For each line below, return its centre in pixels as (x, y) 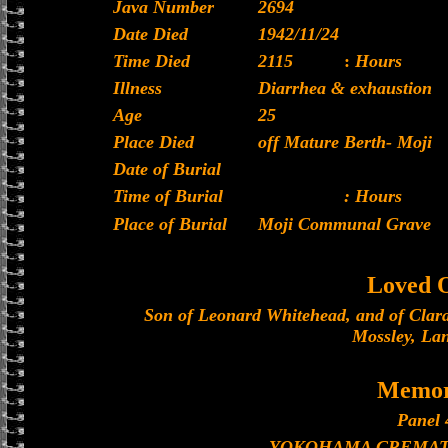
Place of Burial (170, 224)
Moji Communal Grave (344, 224)
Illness (137, 88)
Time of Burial (168, 196)
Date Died (150, 34)
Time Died (151, 61)
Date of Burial (167, 169)
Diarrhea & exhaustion (345, 88)
